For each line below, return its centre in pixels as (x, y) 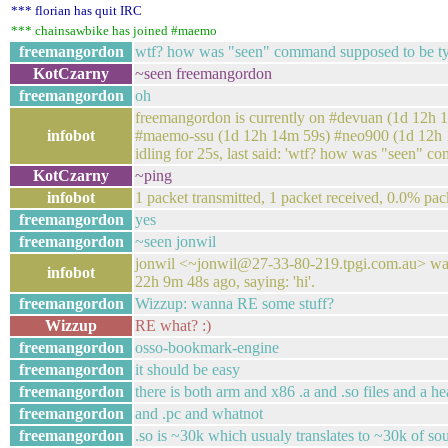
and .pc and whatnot (199, 413)
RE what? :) (173, 325)
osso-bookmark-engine (207, 347)
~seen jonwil (175, 241)
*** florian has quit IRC (76, 10)
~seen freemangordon (203, 73)
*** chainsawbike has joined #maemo (114, 30)
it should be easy (187, 369)
